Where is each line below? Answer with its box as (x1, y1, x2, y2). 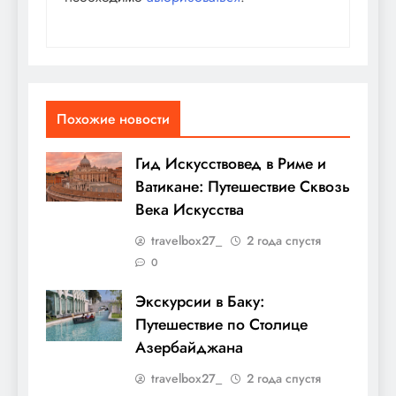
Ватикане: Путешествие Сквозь (135, 175, 350, 199)
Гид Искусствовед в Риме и (135, 152, 326, 176)
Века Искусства (135, 198, 244, 222)
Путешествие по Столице (135, 313, 308, 337)
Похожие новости (57, 109, 170, 130)
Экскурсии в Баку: (135, 290, 264, 314)
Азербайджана (135, 336, 243, 360)
